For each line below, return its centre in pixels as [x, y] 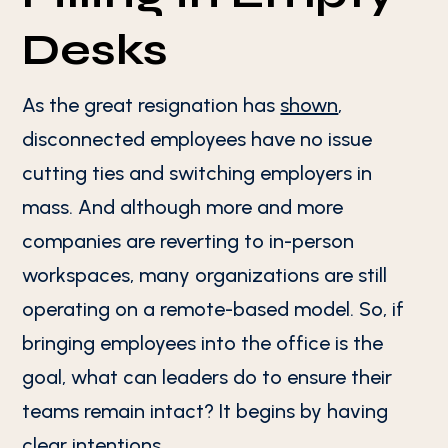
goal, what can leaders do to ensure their [207, 377]
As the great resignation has [151, 105]
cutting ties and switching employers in [197, 173]
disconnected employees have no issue [197, 139]
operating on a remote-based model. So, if [213, 309]
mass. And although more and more [183, 207]
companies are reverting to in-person [188, 241]
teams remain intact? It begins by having [205, 411]
